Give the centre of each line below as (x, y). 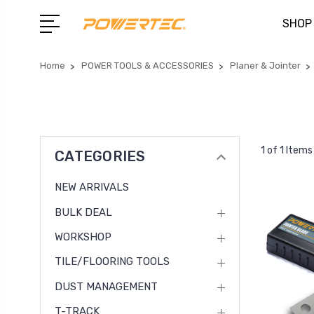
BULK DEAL (83, 212)
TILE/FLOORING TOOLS (112, 262)
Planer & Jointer (265, 66)
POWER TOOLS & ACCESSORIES (148, 66)
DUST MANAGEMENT (106, 286)
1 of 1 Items (287, 150)
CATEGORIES (100, 156)
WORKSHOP (83, 237)
